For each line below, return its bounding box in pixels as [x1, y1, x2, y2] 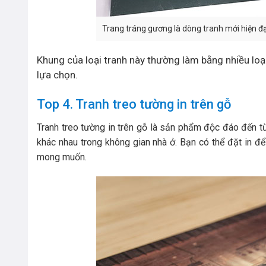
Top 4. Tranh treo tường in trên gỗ [37, 96, 231, 112]
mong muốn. [37, 151, 87, 163]
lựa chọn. [37, 68, 78, 81]
